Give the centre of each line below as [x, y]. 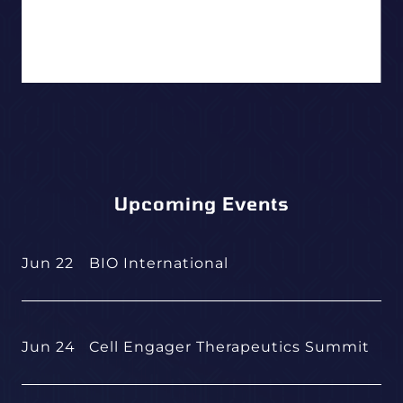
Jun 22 [48, 263]
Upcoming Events [201, 203]
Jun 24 [49, 347]
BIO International [159, 263]
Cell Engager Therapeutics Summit [229, 347]
